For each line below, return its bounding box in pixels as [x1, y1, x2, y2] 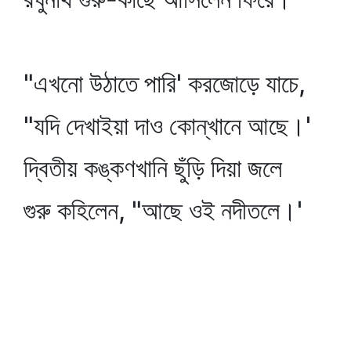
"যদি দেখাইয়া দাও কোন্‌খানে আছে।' [24, 110, 311, 141]
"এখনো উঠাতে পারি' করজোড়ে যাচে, [24, 68, 306, 99]
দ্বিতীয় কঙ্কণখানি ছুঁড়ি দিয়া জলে [24, 153, 282, 183]
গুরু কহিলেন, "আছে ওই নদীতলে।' [24, 195, 302, 226]
